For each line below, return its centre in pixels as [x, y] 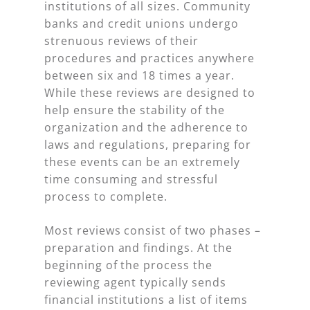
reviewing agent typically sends [135, 283]
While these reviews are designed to [150, 93]
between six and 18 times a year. [139, 76]
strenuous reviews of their [121, 41]
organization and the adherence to [146, 128]
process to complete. [106, 197]
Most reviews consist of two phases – [153, 231]
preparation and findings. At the [138, 248]
